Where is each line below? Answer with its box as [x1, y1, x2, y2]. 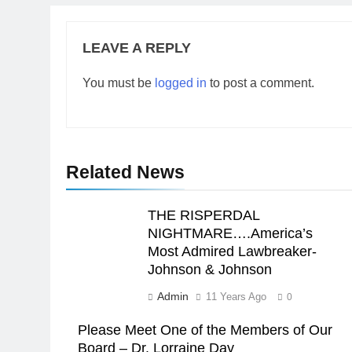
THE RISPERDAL [148, 207, 259, 223]
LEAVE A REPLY [82, 40, 191, 56]
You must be [82, 76, 155, 90]
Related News [66, 162, 185, 182]
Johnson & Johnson [148, 262, 272, 277]
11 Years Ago [206, 291, 266, 302]
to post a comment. [207, 76, 314, 90]
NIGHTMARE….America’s [148, 225, 313, 241]
